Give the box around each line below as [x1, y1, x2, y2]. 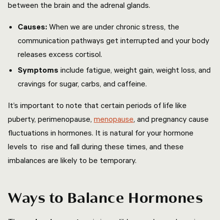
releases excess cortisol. [18, 49, 104, 59]
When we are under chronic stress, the [49, 22, 179, 31]
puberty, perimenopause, [8, 114, 94, 124]
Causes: [18, 22, 49, 31]
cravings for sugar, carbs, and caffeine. [18, 79, 149, 88]
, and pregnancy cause [134, 114, 209, 124]
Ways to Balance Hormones [8, 191, 207, 207]
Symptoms [18, 65, 58, 75]
